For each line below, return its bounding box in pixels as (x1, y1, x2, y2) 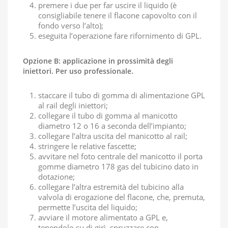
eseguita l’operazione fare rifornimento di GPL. (38, 31, 202, 41)
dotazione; (38, 172, 75, 182)
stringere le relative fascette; (38, 141, 136, 151)
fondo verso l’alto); (38, 20, 103, 31)
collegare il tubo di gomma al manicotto (38, 110, 178, 121)
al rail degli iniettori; (38, 100, 108, 110)
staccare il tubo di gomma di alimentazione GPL (38, 90, 205, 100)
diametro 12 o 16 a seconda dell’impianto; (38, 121, 186, 131)
